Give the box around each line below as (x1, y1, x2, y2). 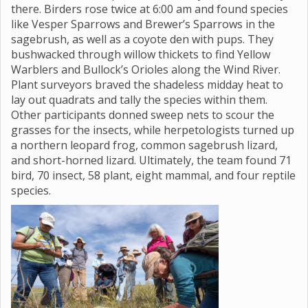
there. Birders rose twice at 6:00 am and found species (11, 1, 288, 16)
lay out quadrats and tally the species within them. (11, 92, 267, 107)
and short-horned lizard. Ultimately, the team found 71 (11, 153, 291, 168)
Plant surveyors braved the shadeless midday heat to (11, 77, 283, 92)
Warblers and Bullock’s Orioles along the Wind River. (11, 62, 280, 77)
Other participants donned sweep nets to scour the (11, 107, 274, 122)
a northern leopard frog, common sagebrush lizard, (11, 137, 278, 153)
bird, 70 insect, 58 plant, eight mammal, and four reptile (11, 168, 296, 183)
